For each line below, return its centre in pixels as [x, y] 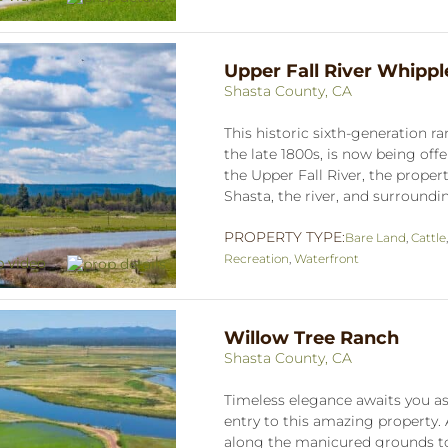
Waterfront [326, 258]
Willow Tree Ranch [311, 337]
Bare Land [375, 237]
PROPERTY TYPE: [284, 236]
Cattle [428, 237]
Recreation [256, 258]
